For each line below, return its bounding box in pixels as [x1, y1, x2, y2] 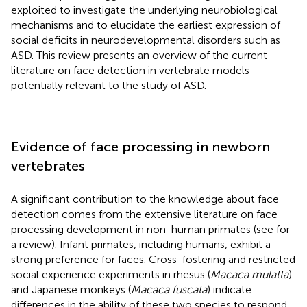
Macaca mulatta [210, 267, 288, 281]
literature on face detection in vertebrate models [11, 63, 249, 77]
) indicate [207, 282, 251, 296]
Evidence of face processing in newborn [11, 138, 270, 155]
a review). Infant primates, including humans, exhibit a [11, 237, 271, 251]
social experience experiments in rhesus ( [11, 267, 210, 281]
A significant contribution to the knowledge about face [11, 192, 279, 206]
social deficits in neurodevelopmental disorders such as [11, 33, 280, 47]
